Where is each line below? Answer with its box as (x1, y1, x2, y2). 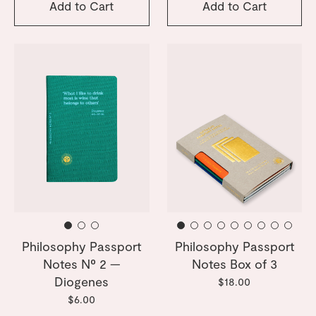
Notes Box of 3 (191, 256, 277, 272)
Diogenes (54, 274, 109, 290)
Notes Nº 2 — (42, 256, 121, 272)
